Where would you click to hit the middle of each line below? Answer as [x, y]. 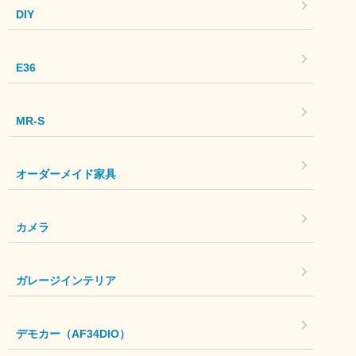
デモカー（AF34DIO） [73, 333]
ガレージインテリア [66, 280]
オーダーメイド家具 [66, 174]
